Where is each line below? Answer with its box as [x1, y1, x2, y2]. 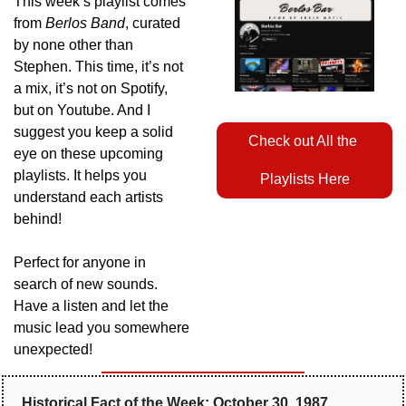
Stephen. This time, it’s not [14, 59, 183, 75]
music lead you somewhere [14, 320, 189, 336]
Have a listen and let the [14, 298, 169, 314]
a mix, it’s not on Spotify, [14, 81, 168, 97]
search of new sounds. [14, 276, 158, 293]
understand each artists [14, 189, 163, 206]
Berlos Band [45, 15, 125, 32]
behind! [14, 211, 65, 227]
